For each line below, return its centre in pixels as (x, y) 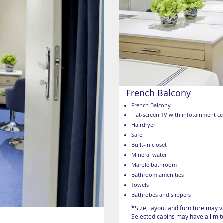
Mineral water (149, 155)
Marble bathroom (154, 165)
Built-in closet (149, 145)
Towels (140, 184)
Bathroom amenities (158, 174)
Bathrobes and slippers (161, 194)
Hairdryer (143, 125)
